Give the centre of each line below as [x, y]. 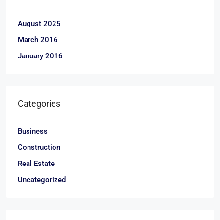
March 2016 [38, 40]
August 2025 [39, 24]
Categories [39, 104]
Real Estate [36, 164]
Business [33, 131]
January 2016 [40, 56]
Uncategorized [42, 180]
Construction [39, 148]
